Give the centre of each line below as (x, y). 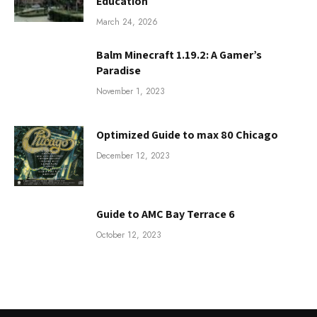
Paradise (119, 71)
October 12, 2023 (129, 235)
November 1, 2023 (131, 92)
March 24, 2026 (127, 22)
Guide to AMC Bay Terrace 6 (166, 214)
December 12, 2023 (133, 155)
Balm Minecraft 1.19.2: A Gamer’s (179, 55)
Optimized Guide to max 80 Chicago (187, 134)
